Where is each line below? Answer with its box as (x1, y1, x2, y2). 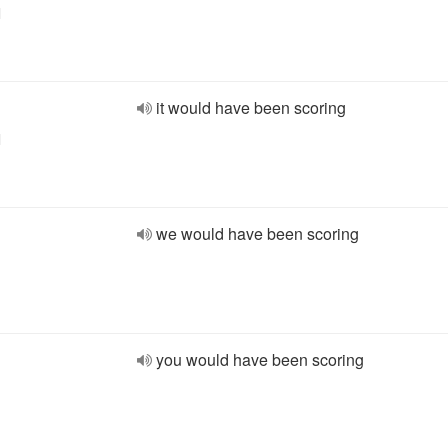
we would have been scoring (156, 222, 359, 245)
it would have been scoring (156, 96, 346, 119)
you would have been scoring (156, 348, 364, 371)
